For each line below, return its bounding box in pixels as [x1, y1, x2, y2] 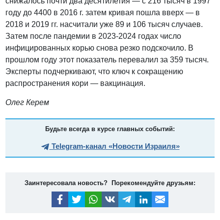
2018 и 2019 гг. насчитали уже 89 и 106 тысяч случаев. [5, 20, 203, 29]
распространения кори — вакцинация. [5, 79, 148, 88]
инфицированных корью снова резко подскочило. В [5, 44, 194, 53]
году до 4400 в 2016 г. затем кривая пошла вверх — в [5, 8, 200, 17]
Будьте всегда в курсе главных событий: [45, 125, 175, 133]
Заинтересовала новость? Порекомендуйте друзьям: [25, 179, 195, 187]
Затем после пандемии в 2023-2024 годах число [5, 32, 182, 41]
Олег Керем [5, 98, 50, 107]
